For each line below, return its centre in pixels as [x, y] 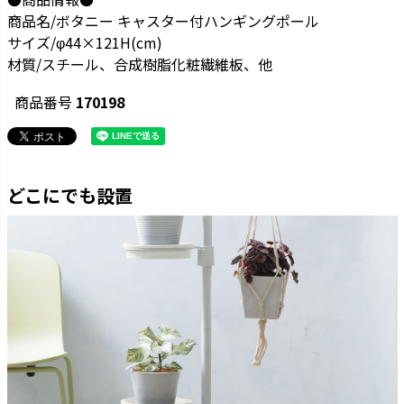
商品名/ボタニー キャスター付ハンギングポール [163, 21]
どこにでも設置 [69, 196]
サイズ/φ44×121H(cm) [84, 43]
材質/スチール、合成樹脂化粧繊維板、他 [139, 64]
